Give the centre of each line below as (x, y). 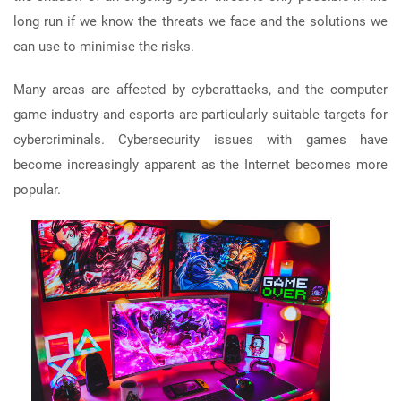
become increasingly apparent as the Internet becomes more (200, 165)
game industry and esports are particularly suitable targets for (200, 115)
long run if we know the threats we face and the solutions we (200, 22)
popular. (37, 190)
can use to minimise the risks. (104, 47)
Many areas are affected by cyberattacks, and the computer (200, 90)
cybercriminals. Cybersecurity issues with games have (200, 140)
